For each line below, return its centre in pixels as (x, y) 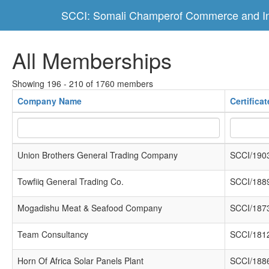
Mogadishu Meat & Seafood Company (90, 208)
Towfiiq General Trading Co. (71, 181)
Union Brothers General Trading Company (98, 155)
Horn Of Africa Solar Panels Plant (80, 261)
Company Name (50, 101)
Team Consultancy (53, 234)
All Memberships (92, 60)
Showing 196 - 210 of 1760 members (83, 83)
